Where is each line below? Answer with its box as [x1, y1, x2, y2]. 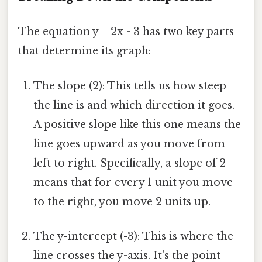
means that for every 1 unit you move [33, 175, 233, 189]
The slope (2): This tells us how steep [33, 79, 227, 92]
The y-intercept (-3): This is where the [33, 229, 234, 243]
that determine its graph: [18, 44, 151, 58]
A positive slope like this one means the [33, 118, 242, 131]
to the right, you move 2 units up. [33, 195, 211, 208]
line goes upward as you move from [33, 137, 226, 150]
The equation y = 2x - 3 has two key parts [18, 25, 234, 39]
